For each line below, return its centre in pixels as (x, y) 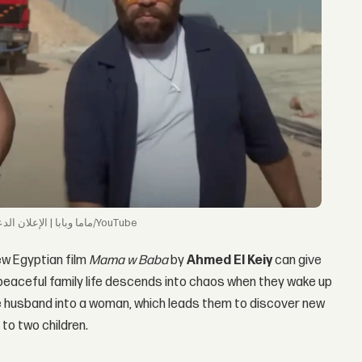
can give (297, 260)
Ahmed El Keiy (230, 260)
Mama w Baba (129, 260)
